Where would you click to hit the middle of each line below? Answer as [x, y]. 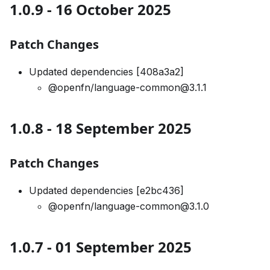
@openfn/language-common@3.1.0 [129, 206]
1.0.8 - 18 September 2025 [101, 128]
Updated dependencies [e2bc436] [106, 191]
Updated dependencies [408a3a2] [106, 72]
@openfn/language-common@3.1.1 [127, 88]
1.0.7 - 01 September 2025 [101, 247]
